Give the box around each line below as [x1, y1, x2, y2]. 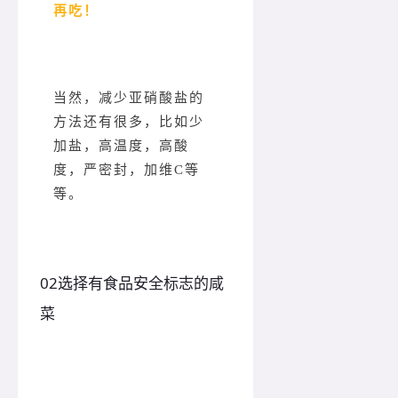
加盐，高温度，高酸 [53, 139, 189, 154]
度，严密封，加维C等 [53, 163, 200, 178]
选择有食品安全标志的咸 [58, 273, 224, 294]
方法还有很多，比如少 [53, 115, 204, 130]
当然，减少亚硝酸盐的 [53, 91, 204, 106]
